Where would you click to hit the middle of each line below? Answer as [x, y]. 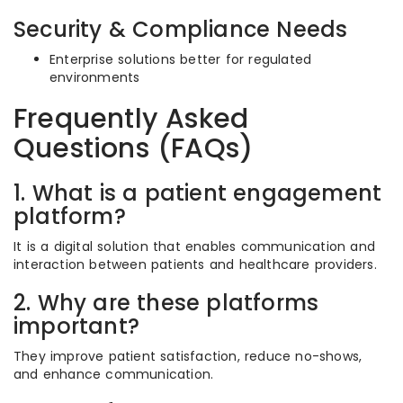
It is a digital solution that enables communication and [195, 246]
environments [95, 77]
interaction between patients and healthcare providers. [195, 264]
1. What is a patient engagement [198, 193]
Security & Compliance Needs [181, 29]
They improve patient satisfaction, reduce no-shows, [188, 356]
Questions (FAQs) [134, 148]
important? [76, 326]
